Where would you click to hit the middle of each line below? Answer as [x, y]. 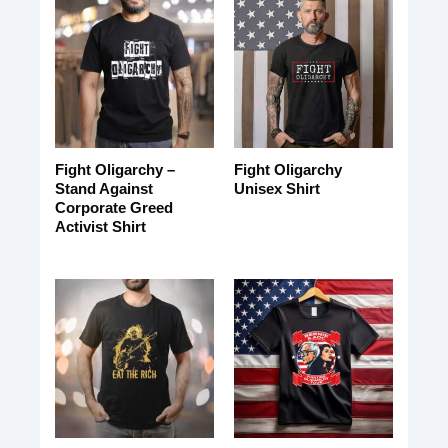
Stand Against [103, 189]
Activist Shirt [100, 227]
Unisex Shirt [276, 189]
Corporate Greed [113, 208]
